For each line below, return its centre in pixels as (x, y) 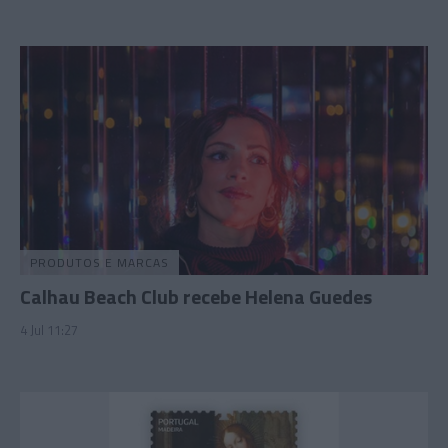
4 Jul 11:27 (49, 330)
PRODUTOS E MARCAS (99, 263)
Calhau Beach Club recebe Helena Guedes (196, 297)
